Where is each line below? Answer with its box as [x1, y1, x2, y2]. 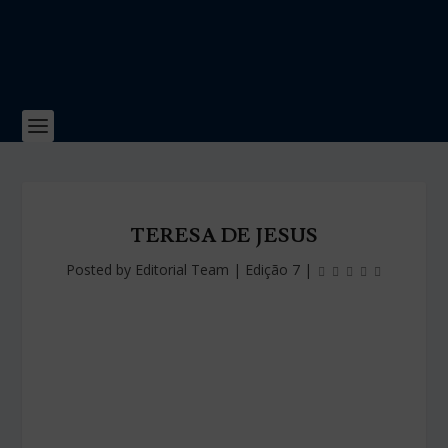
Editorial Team [135, 260, 229, 279]
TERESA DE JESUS [130, 223, 318, 249]
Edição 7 [245, 260, 300, 279]
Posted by [66, 260, 135, 279]
